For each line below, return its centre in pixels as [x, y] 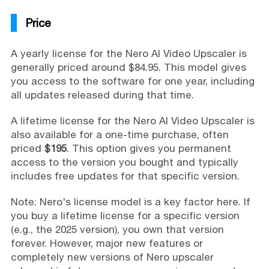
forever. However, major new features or [107, 243]
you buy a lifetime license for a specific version [125, 216]
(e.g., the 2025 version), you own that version [117, 230]
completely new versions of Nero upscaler [112, 257]
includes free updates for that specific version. [125, 176]
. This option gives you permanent [149, 149]
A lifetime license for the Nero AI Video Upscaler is [132, 121]
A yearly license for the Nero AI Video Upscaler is [128, 54]
